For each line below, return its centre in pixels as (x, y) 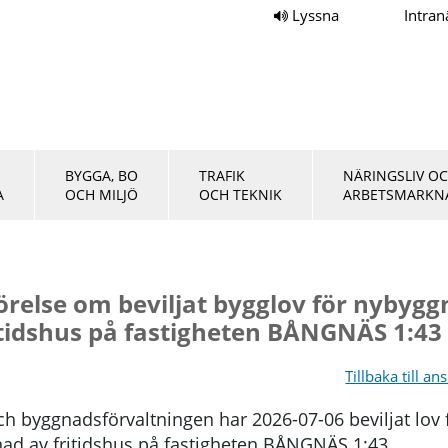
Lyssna (315, 15)
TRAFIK (222, 175)
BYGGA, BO (101, 175)
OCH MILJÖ (101, 194)
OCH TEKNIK (240, 194)
